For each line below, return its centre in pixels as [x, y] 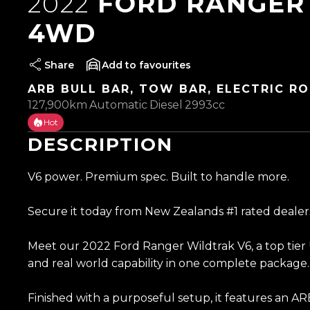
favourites [165, 65]
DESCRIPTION [100, 145]
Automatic [118, 105]
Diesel [166, 105]
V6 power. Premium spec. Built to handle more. [158, 177]
